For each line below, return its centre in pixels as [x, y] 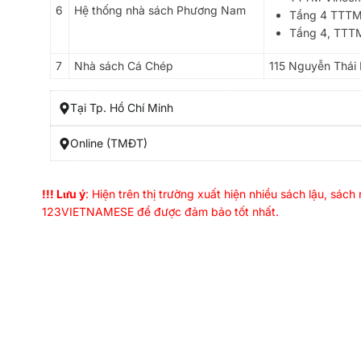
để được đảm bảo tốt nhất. [206, 212]
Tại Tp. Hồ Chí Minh [122, 108]
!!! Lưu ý [64, 194]
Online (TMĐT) [109, 143]
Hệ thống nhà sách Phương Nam [160, 10]
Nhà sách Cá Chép [124, 66]
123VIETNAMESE [88, 212]
